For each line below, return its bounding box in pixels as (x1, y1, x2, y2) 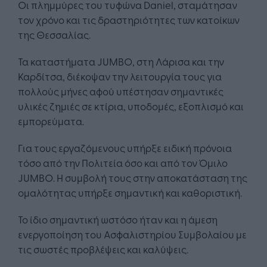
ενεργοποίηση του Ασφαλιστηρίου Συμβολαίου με (18, 227, 247, 241)
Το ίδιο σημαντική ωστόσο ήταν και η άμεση (18, 212, 218, 226)
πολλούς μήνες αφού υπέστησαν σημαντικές (18, 84, 223, 98)
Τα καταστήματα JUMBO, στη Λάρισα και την (18, 54, 224, 69)
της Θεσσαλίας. (18, 27, 91, 42)
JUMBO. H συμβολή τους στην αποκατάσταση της (18, 170, 247, 185)
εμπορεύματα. (18, 114, 84, 128)
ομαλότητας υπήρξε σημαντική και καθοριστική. (18, 185, 242, 200)
